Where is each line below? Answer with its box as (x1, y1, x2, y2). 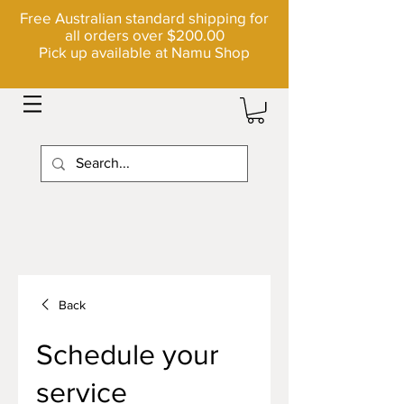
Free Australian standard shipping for (20, 9, 269, 26)
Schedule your (36, 338, 219, 370)
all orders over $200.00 (64, 26, 225, 43)
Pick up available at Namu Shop (39, 43, 250, 60)
